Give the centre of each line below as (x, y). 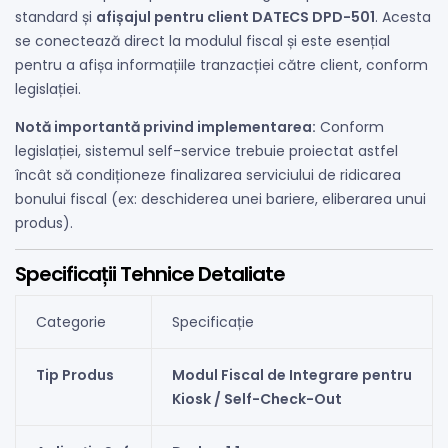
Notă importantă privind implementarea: (165, 127)
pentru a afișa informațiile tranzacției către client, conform (221, 65)
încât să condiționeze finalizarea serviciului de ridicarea (208, 175)
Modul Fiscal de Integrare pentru (291, 375)
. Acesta (403, 17)
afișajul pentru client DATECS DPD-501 (235, 17)
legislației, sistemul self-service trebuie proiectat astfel (206, 151)
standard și (55, 17)
